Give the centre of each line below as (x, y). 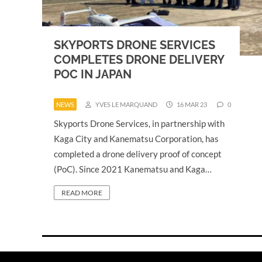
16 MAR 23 (191, 104)
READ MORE (82, 193)
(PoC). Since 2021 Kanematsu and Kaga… (133, 169)
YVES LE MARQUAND (126, 104)
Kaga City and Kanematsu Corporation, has (136, 139)
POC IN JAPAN (93, 74)
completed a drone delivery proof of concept (138, 154)
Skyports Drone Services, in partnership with (139, 123)
